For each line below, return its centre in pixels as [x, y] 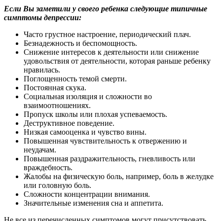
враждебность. [48, 168]
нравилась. [42, 70]
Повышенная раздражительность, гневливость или [110, 159]
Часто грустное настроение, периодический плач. [107, 35]
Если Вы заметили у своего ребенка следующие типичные [106, 9]
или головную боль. [57, 185]
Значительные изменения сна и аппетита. [93, 203]
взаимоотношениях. [57, 106]
